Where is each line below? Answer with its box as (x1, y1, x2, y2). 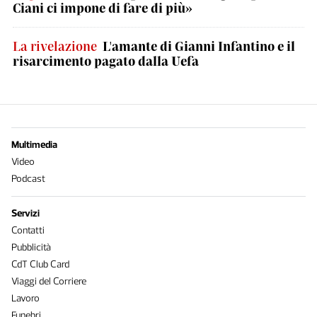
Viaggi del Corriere (11, 275, 86, 287)
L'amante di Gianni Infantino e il (103, 38, 295, 54)
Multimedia (11, 139, 57, 151)
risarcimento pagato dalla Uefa (13, 53, 199, 69)
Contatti (11, 224, 45, 236)
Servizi (11, 207, 40, 219)
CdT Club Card (11, 258, 69, 270)
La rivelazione (13, 38, 97, 54)
